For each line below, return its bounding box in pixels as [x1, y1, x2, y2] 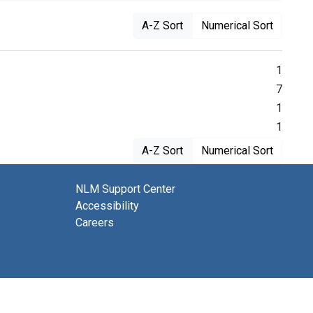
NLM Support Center [75, 182, 175, 196]
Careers [75, 216, 114, 230]
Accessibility [75, 199, 139, 213]
